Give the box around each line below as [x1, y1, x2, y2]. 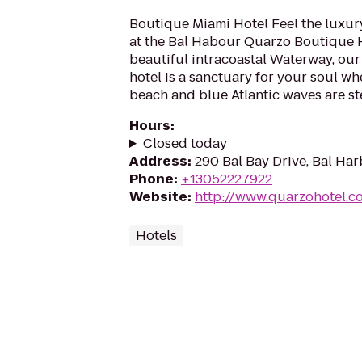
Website [129, 187, 187, 206]
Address [129, 152, 187, 170]
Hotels [136, 226, 177, 245]
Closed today [142, 134, 227, 153]
